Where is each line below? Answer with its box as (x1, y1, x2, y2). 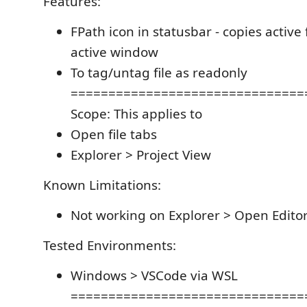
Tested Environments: (43, 236, 176, 254)
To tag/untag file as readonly (71, 64, 247, 82)
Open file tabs (71, 125, 157, 143)
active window (71, 43, 158, 61)
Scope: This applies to (71, 105, 202, 123)
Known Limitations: (43, 176, 161, 194)
